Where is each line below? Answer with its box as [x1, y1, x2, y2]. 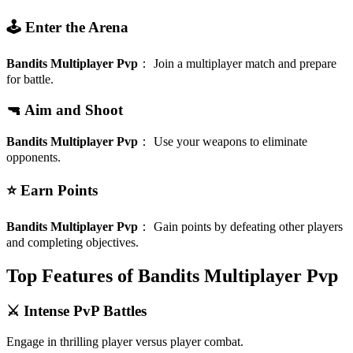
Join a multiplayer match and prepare [154, 57, 336, 71]
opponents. [6, 150, 61, 164]
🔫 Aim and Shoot [6, 102, 123, 119]
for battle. [6, 72, 54, 87]
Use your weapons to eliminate [154, 134, 307, 148]
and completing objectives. [6, 236, 139, 250]
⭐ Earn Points [6, 181, 98, 199]
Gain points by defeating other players [154, 220, 343, 234]
